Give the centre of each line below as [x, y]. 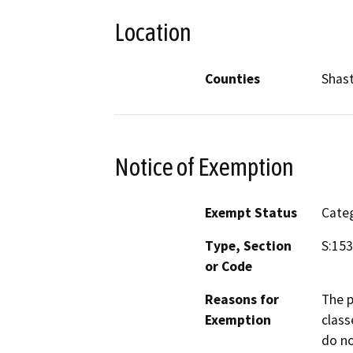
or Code [229, 267]
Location [153, 33]
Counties [232, 78]
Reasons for [242, 300]
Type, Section [248, 246]
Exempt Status [251, 213]
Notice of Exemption [204, 167]
